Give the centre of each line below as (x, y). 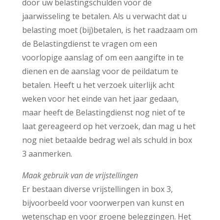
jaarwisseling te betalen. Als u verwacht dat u (104, 16)
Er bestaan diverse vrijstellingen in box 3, (97, 189)
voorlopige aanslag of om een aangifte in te (103, 57)
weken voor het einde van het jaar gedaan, (100, 98)
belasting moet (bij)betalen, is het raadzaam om (110, 30)
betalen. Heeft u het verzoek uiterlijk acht (98, 85)
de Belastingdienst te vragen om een (89, 43)
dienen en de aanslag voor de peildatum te (100, 71)
